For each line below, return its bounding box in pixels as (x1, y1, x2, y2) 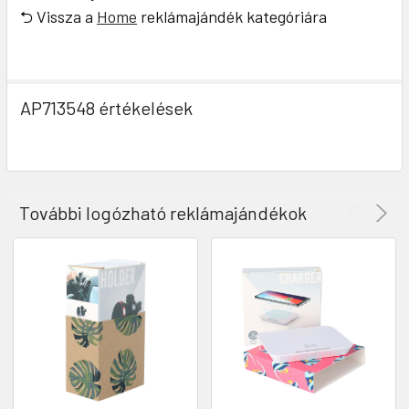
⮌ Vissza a (20, 6, 97, 27)
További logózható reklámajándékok (19, 202, 307, 225)
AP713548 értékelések (20, 97, 193, 120)
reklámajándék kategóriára (137, 6, 327, 27)
